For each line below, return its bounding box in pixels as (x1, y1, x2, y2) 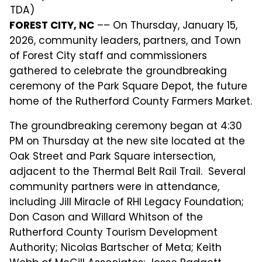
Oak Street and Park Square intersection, (9, 149, 216, 163)
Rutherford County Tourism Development (9, 225, 218, 239)
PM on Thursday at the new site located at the (9, 133, 246, 148)
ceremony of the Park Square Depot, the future (9, 78, 248, 93)
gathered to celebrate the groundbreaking (9, 63, 227, 78)
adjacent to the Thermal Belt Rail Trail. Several (9, 164, 246, 178)
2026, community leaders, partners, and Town (9, 33, 242, 47)
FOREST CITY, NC (9, 18, 95, 32)
